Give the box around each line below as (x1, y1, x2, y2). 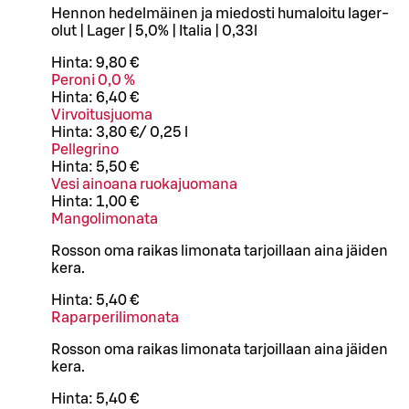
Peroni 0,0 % (51, 73, 135, 88)
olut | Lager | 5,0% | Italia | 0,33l (51, 24, 257, 38)
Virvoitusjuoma (51, 108, 152, 122)
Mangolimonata (51, 212, 158, 226)
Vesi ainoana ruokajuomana (51, 177, 237, 192)
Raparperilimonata (51, 310, 179, 325)
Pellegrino (51, 142, 119, 157)
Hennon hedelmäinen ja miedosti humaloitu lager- (51, 6, 389, 21)
